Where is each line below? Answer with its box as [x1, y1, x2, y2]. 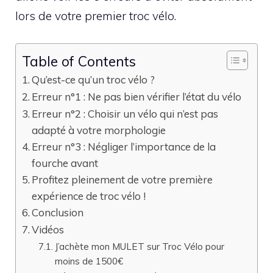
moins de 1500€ [55, 254, 124, 267]
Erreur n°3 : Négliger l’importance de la [32, 140, 216, 153]
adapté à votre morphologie [32, 123, 166, 136]
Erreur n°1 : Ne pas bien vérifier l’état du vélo [32, 90, 242, 103]
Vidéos [32, 222, 65, 236]
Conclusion [32, 205, 84, 219]
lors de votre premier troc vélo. [15, 9, 176, 24]
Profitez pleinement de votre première [32, 172, 213, 186]
